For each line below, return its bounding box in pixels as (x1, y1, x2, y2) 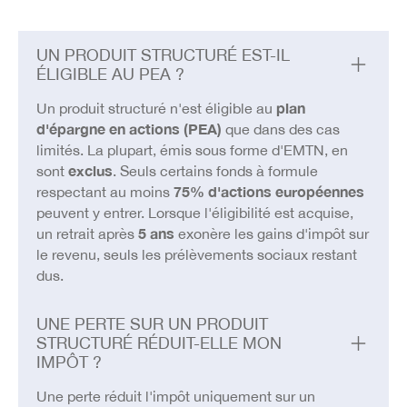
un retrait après (35, 224, 138, 242)
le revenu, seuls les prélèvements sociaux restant (35, 245, 357, 263)
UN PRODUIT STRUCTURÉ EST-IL (35, 45, 290, 65)
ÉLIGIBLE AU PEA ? (35, 64, 184, 84)
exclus (67, 162, 113, 179)
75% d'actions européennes (173, 183, 364, 200)
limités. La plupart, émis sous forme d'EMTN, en (35, 141, 348, 158)
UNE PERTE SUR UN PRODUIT (35, 314, 268, 334)
